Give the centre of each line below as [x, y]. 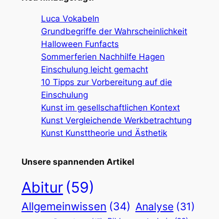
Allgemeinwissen [64, 207]
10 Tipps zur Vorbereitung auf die [106, 82]
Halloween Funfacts [80, 44]
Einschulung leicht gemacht [94, 69]
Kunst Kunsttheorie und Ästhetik [104, 133]
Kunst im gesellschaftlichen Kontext [110, 107]
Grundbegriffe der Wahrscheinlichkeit [114, 31]
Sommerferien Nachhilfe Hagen [103, 56]
